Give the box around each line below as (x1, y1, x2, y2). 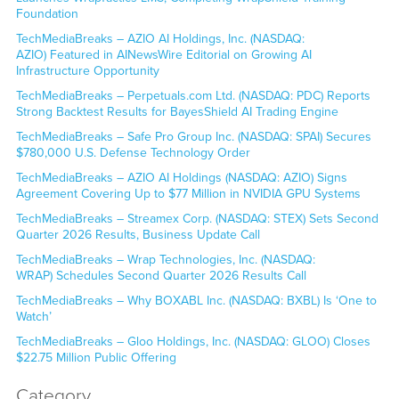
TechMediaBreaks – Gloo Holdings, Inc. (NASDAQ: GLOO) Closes (15, 333, 370, 349)
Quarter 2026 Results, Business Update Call (15, 226, 264, 242)
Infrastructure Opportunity (15, 62, 159, 78)
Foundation (15, 5, 78, 21)
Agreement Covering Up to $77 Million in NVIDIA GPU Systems (15, 185, 361, 201)
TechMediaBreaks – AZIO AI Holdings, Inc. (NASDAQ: (15, 30, 305, 46)
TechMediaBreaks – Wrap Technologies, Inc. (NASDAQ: (15, 251, 315, 267)
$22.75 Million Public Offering (15, 349, 180, 365)
